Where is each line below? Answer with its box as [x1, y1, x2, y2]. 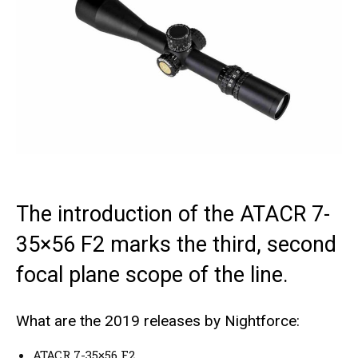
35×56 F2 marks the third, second [16, 231, 336, 257]
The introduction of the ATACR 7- [16, 201, 330, 227]
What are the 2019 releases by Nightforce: [16, 311, 300, 330]
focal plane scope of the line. [16, 261, 288, 288]
